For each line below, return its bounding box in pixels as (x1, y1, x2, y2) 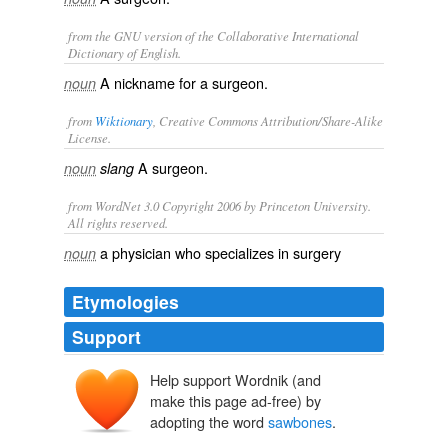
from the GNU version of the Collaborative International (68, 27, 359, 44)
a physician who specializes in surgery (100, 242, 341, 263)
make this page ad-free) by (150, 390, 321, 412)
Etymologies (72, 289, 179, 314)
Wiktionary (95, 112, 153, 129)
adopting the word (150, 411, 268, 433)
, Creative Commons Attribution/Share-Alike (153, 112, 383, 129)
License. (68, 129, 111, 146)
